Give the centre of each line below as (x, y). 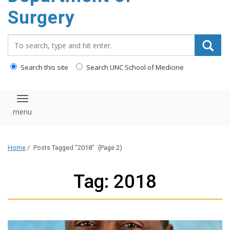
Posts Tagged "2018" (64, 148)
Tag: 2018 (115, 182)
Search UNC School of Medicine (134, 67)
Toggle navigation (60, 103)
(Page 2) (109, 148)
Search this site (44, 67)
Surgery (41, 18)
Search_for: (30, 40)
